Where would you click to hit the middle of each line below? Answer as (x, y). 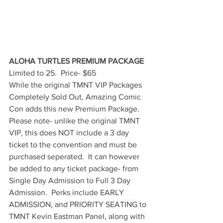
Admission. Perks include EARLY (67, 193)
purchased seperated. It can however (75, 157)
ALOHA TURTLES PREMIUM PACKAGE (76, 61)
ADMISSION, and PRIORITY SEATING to (79, 205)
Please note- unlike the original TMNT (75, 121)
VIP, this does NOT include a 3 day (70, 133)
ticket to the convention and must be (74, 145)
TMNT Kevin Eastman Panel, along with (78, 217)
